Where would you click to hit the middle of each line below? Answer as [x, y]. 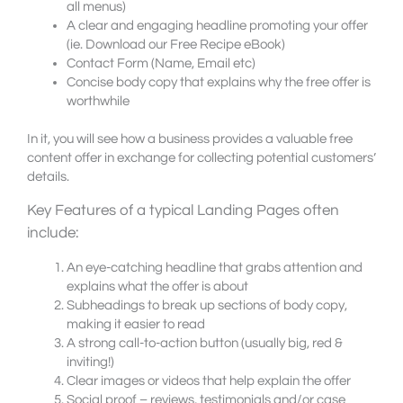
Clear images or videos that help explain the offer [208, 381]
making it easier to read [135, 325]
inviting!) [90, 363]
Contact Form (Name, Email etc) [161, 63]
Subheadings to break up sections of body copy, [206, 306]
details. [48, 177]
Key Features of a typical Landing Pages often [183, 211]
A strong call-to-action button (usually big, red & [204, 344]
